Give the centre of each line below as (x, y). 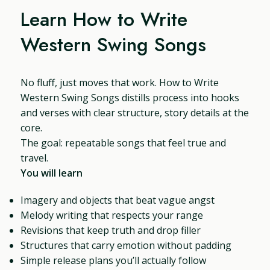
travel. (35, 158)
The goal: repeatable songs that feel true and (124, 143)
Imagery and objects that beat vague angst (118, 200)
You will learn (52, 173)
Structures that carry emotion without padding (126, 245)
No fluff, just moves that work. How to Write (120, 82)
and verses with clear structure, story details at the (135, 112)
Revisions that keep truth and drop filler (111, 230)
